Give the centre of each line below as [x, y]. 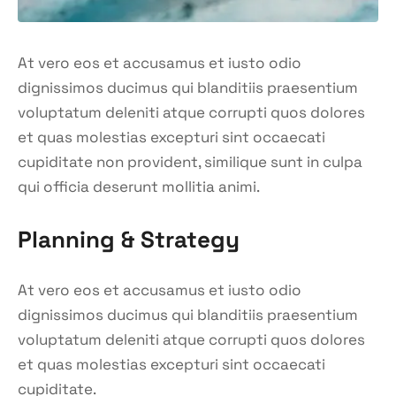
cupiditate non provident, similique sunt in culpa [190, 161]
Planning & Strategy [129, 239]
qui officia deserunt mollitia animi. [139, 186]
